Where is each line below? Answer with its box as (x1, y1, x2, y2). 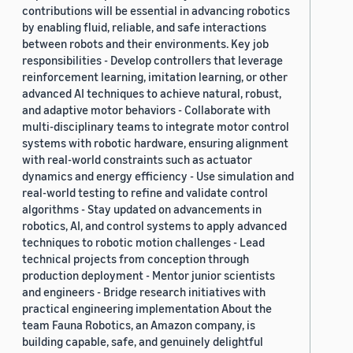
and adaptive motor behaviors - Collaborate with (22, 102, 270, 117)
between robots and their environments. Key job (22, 36, 269, 51)
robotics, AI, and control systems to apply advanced (22, 218, 287, 233)
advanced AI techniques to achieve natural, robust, (22, 86, 281, 101)
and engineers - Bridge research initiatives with (22, 284, 266, 299)
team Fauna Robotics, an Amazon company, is (22, 318, 255, 333)
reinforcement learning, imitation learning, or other (22, 69, 288, 84)
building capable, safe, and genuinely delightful (22, 334, 263, 349)
